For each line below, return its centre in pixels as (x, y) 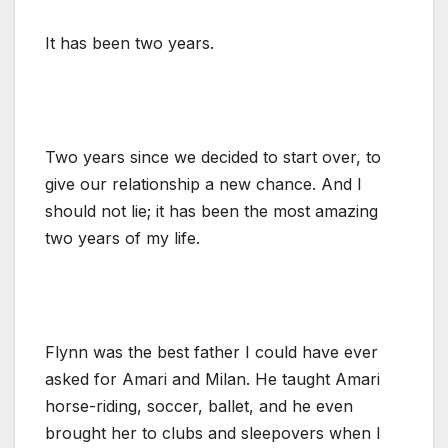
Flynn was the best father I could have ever (211, 351)
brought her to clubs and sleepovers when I (213, 432)
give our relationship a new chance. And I (203, 183)
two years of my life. (122, 237)
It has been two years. (129, 42)
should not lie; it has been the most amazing (211, 210)
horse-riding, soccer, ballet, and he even (199, 405)
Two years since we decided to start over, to (213, 156)
